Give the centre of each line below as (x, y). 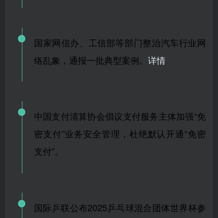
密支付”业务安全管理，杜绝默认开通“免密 (120, 134)
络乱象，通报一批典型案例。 (91, 60)
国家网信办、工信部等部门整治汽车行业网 (120, 42)
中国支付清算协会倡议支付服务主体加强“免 (120, 116)
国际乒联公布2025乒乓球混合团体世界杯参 (120, 207)
